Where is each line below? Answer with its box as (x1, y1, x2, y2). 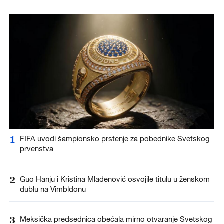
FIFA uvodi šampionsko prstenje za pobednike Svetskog (19, 134, 210, 143)
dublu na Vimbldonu (19, 184, 86, 193)
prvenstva (19, 144, 53, 153)
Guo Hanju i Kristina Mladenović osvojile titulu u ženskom (19, 174, 210, 183)
